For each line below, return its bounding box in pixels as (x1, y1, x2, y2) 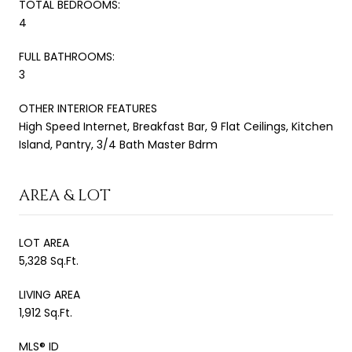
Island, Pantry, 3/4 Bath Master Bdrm (19, 136, 218, 152)
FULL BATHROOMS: (19, 48, 115, 64)
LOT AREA (19, 234, 69, 251)
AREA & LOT (19, 184, 111, 206)
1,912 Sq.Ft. (19, 304, 72, 321)
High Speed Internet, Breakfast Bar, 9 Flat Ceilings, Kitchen (19, 118, 333, 134)
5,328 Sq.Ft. (19, 252, 79, 269)
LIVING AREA (19, 286, 80, 302)
